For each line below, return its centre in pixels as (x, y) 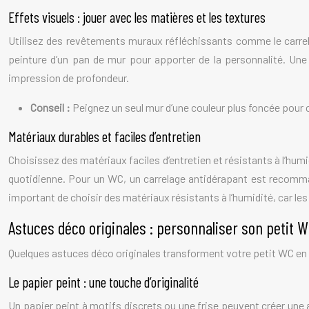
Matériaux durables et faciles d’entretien (104, 136)
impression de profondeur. (69, 78)
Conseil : (51, 107)
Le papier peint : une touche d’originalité (103, 282)
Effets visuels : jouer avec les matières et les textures (137, 17)
